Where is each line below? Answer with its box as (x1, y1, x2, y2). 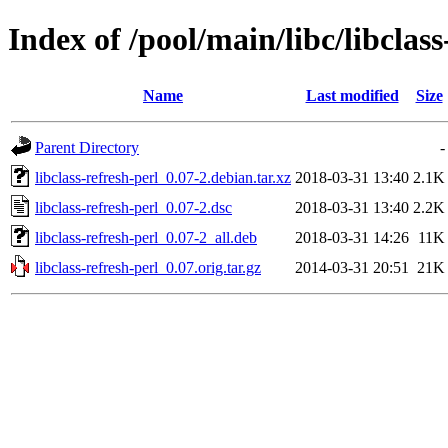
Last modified (305, 86, 399, 104)
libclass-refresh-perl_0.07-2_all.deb (35, 228, 257, 246)
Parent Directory (35, 138, 139, 156)
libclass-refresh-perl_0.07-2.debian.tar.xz (35, 168, 291, 186)
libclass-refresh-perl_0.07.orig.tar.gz (35, 258, 261, 276)
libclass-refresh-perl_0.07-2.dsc (35, 198, 232, 216)
